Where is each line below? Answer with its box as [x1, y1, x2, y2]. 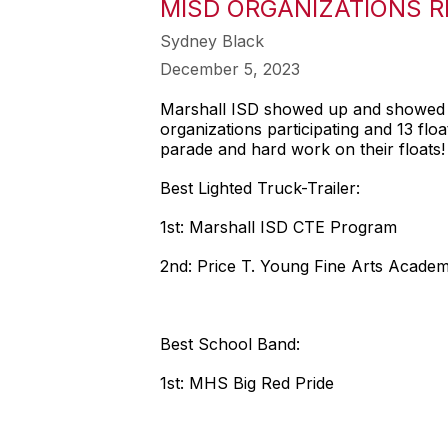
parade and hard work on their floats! [160, 139, 445, 159]
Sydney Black [160, 31, 264, 51]
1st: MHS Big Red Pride [160, 373, 334, 393]
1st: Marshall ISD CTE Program [160, 217, 397, 237]
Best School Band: [160, 334, 300, 354]
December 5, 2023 [160, 59, 300, 79]
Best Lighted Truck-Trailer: [160, 178, 360, 198]
